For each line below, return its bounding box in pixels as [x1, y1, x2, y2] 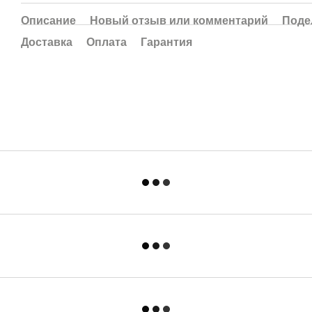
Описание [21, 15, 76, 26]
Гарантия [141, 36, 192, 48]
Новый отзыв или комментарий [90, 15, 268, 26]
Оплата [86, 36, 127, 48]
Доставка [21, 36, 72, 48]
